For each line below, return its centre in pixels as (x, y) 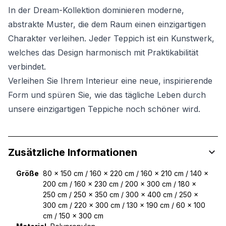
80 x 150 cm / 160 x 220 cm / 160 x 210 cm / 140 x (126, 174)
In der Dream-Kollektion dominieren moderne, (96, 10)
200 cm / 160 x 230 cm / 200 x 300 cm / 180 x (120, 184)
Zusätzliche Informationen (73, 153)
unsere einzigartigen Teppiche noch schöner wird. (104, 109)
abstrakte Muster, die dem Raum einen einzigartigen (107, 24)
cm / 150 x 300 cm (73, 216)
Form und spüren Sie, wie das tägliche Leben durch (107, 95)
